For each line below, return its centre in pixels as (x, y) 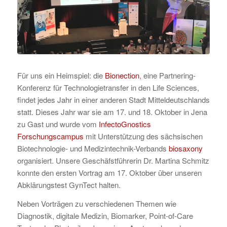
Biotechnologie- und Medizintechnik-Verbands (93, 148)
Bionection (122, 75)
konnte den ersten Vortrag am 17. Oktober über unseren (109, 172)
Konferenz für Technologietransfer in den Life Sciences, (108, 87)
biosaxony (185, 148)
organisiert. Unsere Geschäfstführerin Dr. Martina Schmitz (113, 160)
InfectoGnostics (125, 124)
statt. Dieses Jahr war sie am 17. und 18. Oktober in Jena (112, 111)
